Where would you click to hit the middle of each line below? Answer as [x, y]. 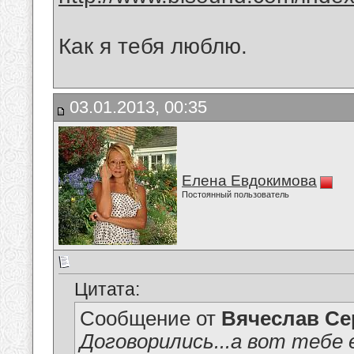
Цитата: [107, 290]
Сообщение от [151, 319]
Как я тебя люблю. [153, 47]
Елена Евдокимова [249, 181]
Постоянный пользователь [235, 194]
